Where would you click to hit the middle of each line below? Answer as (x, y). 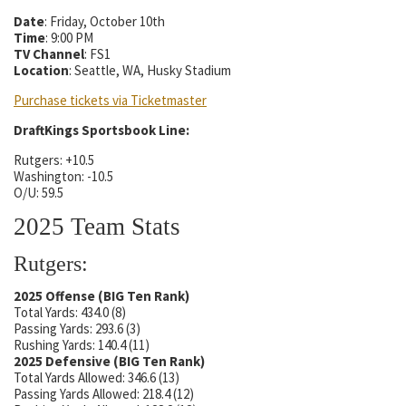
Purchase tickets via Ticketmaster (110, 101)
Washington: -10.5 (63, 177)
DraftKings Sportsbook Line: (101, 130)
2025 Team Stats (97, 227)
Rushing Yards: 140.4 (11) (82, 345)
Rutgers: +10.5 (54, 160)
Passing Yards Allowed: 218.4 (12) (104, 394)
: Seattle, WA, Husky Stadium (150, 71)
